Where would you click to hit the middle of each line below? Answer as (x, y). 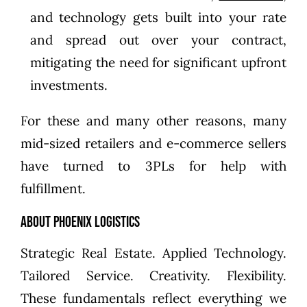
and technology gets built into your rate (158, 17)
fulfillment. (53, 188)
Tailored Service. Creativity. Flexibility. (153, 275)
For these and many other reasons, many (153, 120)
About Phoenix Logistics (80, 222)
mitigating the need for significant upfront (158, 62)
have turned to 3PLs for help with (153, 165)
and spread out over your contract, (158, 39)
